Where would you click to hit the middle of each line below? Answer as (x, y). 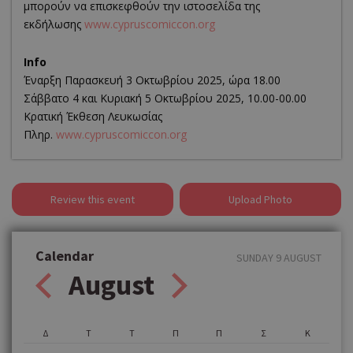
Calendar (65, 255)
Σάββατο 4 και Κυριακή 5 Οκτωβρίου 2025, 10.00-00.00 (165, 98)
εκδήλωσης (54, 24)
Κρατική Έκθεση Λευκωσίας (93, 116)
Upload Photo (260, 199)
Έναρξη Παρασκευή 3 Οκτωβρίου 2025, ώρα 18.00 (152, 80)
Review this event (93, 199)
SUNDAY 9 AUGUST (279, 257)
